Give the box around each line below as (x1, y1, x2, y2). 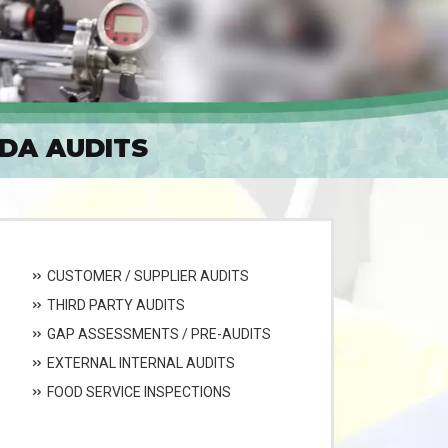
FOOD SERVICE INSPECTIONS (44, 383, 231, 400)
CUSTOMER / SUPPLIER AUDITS (44, 267, 249, 284)
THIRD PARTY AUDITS (44, 296, 185, 313)
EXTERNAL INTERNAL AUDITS (44, 354, 235, 371)
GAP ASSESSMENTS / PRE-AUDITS (44, 325, 271, 342)
